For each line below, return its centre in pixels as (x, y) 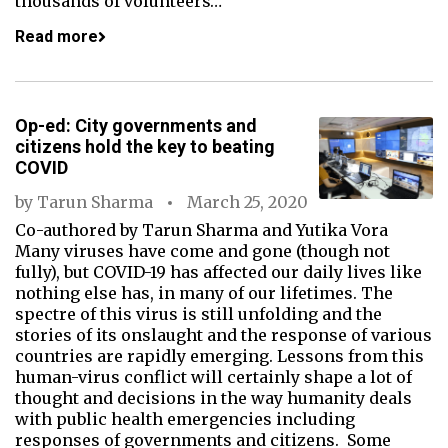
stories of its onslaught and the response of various (223, 335)
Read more (56, 36)
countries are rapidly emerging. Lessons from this (219, 356)
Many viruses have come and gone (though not (202, 251)
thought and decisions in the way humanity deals (213, 398)
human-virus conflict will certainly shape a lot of (213, 377)
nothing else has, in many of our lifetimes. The (204, 293)
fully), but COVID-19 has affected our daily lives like (218, 272)
